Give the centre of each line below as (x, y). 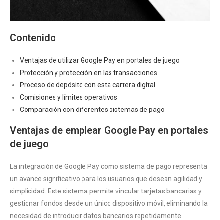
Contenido (33, 38)
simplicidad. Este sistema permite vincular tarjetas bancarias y (106, 191)
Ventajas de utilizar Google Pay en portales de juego (100, 61)
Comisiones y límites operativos (69, 97)
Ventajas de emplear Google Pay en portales (109, 130)
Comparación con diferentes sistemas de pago (92, 110)
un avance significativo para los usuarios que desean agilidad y (106, 179)
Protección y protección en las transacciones (88, 73)
